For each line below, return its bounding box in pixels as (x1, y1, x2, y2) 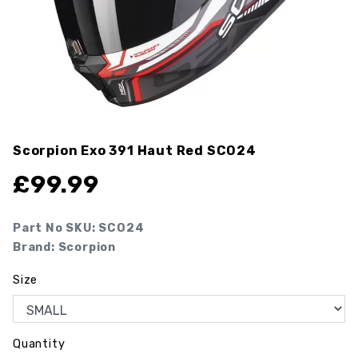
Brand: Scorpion (13, 241, 116, 255)
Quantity (13, 337, 66, 352)
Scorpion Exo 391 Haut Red (13, 143, 207, 159)
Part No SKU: (13, 221, 99, 236)
